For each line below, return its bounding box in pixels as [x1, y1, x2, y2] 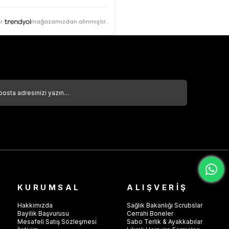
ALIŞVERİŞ [127, 182, 188, 192]
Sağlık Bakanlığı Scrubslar [127, 201, 202, 209]
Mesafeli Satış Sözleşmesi [17, 218, 97, 225]
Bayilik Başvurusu [17, 210, 69, 217]
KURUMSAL [17, 182, 81, 192]
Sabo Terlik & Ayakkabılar [127, 218, 202, 225]
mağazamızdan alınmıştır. [31, 17, 108, 26]
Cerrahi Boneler [127, 210, 173, 217]
